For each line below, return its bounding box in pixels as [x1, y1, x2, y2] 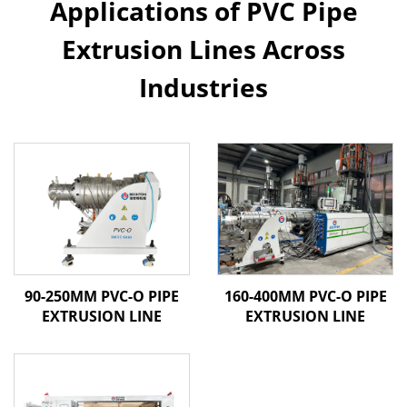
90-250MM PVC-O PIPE [25, 285, 179, 306]
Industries [139, 69, 268, 104]
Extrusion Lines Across [62, 31, 345, 66]
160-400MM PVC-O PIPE [223, 285, 387, 306]
